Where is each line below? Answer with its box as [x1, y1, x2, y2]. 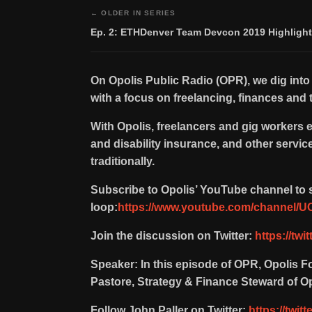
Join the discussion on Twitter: [91, 230, 252, 242]
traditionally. [91, 155, 157, 167]
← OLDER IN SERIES [91, 9, 176, 17]
